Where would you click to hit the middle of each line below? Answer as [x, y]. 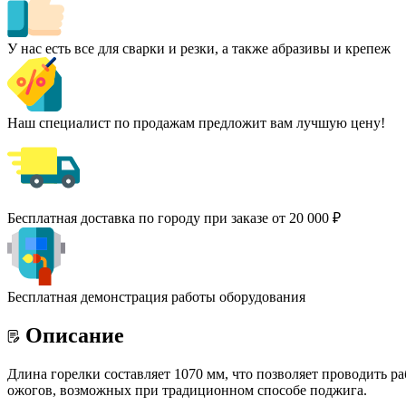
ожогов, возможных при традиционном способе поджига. [187, 390]
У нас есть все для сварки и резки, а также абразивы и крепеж [199, 48]
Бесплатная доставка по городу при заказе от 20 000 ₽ [174, 217]
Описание [75, 335]
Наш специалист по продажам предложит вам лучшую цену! [196, 122]
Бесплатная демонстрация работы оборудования [156, 296]
